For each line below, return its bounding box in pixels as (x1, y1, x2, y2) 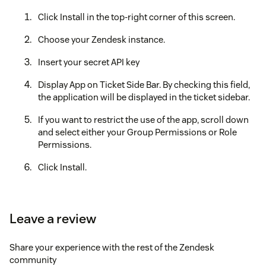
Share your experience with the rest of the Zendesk (9, 241, 214, 253)
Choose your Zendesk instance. (38, 33, 165, 45)
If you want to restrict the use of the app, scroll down (38, 113, 249, 125)
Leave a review (9, 210, 96, 227)
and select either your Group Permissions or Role (38, 126, 237, 138)
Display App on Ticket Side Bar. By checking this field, (38, 78, 250, 90)
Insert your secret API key (38, 56, 140, 68)
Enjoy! (9, 183, 33, 195)
